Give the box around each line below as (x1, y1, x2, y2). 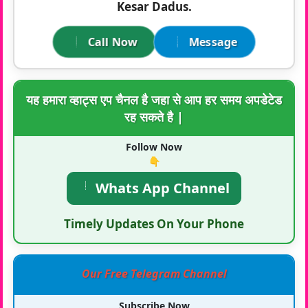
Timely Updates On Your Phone (64, 215, 244, 232)
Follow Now (126, 140, 182, 153)
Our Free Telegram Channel (81, 265, 227, 281)
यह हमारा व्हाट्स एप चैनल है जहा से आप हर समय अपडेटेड (26, 91, 282, 108)
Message (188, 34, 237, 49)
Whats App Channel (92, 178, 230, 197)
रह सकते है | (124, 108, 184, 125)
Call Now (87, 34, 137, 49)
